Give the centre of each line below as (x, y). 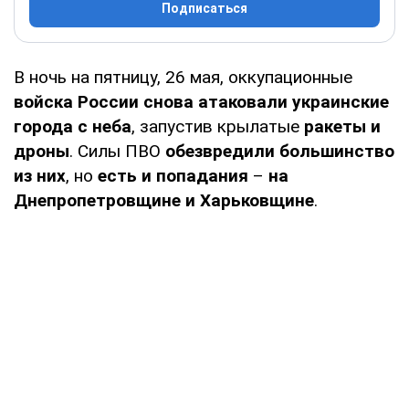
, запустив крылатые (218, 126)
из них (40, 175)
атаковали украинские (294, 101)
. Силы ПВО (117, 151)
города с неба (73, 126)
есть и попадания (173, 175)
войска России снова (104, 101)
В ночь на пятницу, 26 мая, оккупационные (183, 77)
